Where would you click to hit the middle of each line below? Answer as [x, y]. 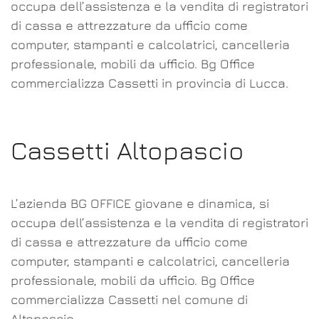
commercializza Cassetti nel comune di [129, 299]
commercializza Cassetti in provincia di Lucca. [150, 83]
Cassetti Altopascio [127, 150]
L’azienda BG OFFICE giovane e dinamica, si [140, 203]
